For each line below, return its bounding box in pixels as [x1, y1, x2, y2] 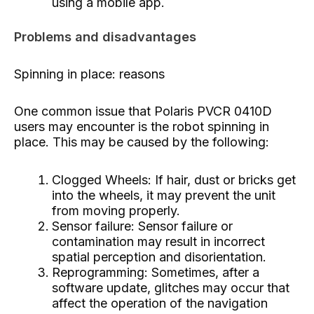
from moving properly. [52, 203, 180, 218]
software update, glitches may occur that [52, 280, 289, 295]
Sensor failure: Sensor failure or [52, 218, 233, 233]
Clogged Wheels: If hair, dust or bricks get [52, 172, 296, 187]
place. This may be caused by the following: [14, 135, 269, 149]
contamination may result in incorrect [52, 233, 265, 249]
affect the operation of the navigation [52, 295, 268, 310]
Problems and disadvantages [14, 29, 196, 44]
